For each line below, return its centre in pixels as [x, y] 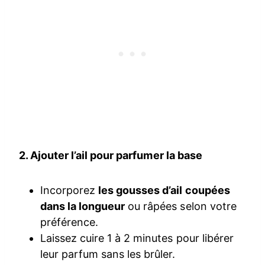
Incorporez [70, 190]
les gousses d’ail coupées [164, 190]
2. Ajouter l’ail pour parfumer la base [111, 155]
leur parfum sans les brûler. [108, 254]
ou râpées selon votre [181, 206]
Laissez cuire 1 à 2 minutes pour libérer [137, 238]
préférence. [70, 222]
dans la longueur [83, 206]
